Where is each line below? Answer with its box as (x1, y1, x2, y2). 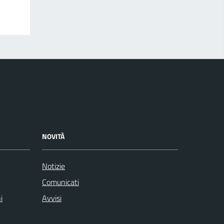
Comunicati (42, 176, 79, 188)
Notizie (42, 160, 65, 172)
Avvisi (42, 192, 61, 204)
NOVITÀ (42, 131, 64, 142)
